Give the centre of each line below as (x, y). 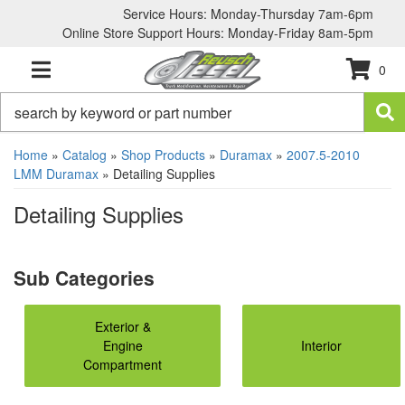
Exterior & (122, 326)
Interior (321, 345)
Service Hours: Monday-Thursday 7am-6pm (248, 14)
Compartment (122, 364)
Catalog (85, 155)
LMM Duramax (56, 174)
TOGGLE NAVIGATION (89, 80)
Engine (122, 345)
